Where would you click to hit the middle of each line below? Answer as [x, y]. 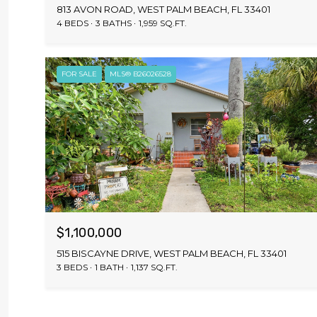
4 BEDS [73, 23]
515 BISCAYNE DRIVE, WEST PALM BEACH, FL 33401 [172, 253]
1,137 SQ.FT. [154, 267]
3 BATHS [114, 23]
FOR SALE [79, 74]
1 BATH [109, 267]
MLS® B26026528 [140, 74]
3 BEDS [72, 267]
